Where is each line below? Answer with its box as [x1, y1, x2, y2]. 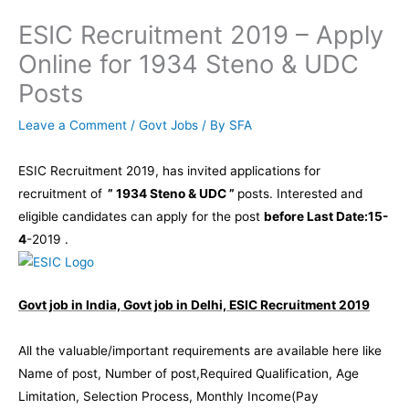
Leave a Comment [18, 118, 127, 133]
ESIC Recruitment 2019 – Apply [18, 19, 383, 51]
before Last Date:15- [264, 208, 388, 224]
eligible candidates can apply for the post [18, 208, 264, 224]
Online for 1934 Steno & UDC [18, 48, 359, 80]
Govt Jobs [139, 118, 198, 133]
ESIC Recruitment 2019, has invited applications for [18, 163, 320, 178]
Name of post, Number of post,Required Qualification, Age [18, 366, 359, 382]
